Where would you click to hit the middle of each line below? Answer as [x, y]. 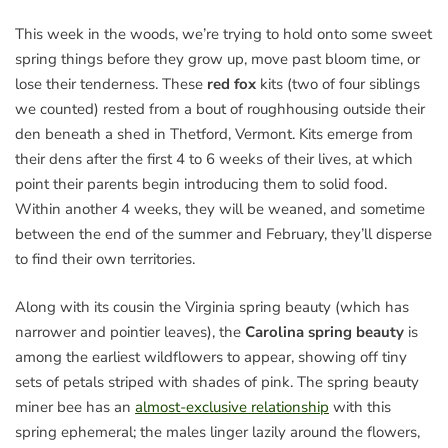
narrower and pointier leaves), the [130, 331]
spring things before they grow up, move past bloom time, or [217, 59]
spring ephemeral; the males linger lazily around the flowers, [217, 431]
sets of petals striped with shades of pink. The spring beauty [217, 381]
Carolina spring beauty [324, 331]
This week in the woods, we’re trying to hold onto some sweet [223, 34]
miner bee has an [75, 406]
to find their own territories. [105, 259]
